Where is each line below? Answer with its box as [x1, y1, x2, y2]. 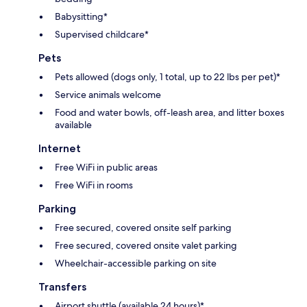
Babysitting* [55, 10, 108, 23]
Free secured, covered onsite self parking [55, 221, 232, 234]
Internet [38, 141, 81, 155]
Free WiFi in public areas [55, 160, 158, 173]
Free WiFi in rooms [55, 178, 133, 191]
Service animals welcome [55, 88, 161, 101]
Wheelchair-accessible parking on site [55, 256, 217, 269]
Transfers [38, 280, 86, 293]
